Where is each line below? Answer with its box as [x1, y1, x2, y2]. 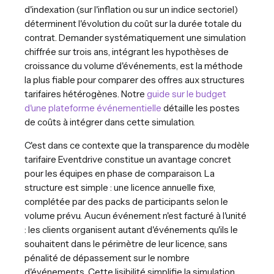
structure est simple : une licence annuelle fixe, [24, 181, 215, 193]
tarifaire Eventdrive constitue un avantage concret [24, 153, 231, 165]
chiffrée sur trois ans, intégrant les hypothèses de [24, 45, 229, 57]
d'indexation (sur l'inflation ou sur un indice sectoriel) [24, 3, 238, 15]
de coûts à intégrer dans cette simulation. [24, 116, 195, 128]
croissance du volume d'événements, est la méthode [24, 59, 243, 72]
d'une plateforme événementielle [24, 102, 161, 114]
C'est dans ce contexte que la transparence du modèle [24, 139, 250, 151]
